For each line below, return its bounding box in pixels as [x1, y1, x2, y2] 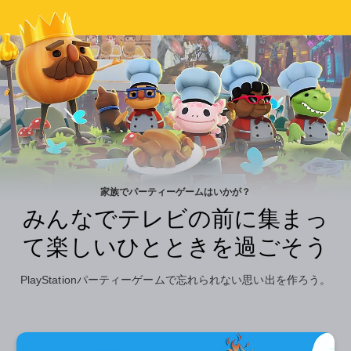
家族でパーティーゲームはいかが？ [100, 186, 251, 197]
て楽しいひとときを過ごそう [23, 234, 328, 259]
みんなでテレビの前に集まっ [23, 206, 328, 231]
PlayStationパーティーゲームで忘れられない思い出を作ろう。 [20, 273, 331, 286]
